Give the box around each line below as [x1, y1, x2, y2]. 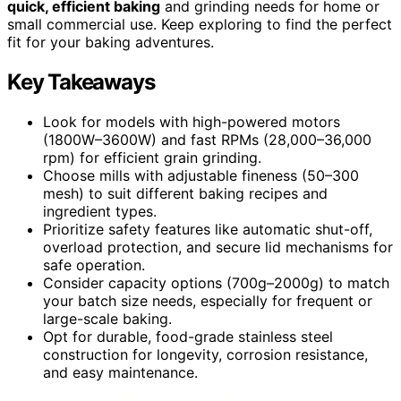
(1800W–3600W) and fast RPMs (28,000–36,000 [43, 131, 371, 149]
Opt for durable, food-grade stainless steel [43, 328, 333, 346]
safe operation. [43, 256, 145, 275]
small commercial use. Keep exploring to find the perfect [7, 15, 392, 34]
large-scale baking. [43, 310, 172, 328]
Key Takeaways [7, 69, 155, 96]
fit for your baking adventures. [7, 33, 214, 52]
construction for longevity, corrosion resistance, [43, 346, 368, 364]
